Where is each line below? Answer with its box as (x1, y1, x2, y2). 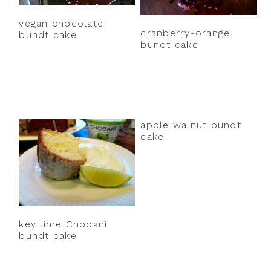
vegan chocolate (19, 17, 103, 29)
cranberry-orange (140, 27, 230, 39)
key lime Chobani (19, 218, 108, 230)
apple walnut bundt (140, 119, 241, 131)
